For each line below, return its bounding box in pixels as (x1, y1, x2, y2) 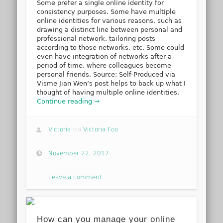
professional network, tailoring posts (37, 35, 156, 43)
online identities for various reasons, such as (37, 17, 182, 25)
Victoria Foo (83, 125, 118, 133)
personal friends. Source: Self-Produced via (37, 71, 176, 79)
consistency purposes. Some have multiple (37, 8, 176, 16)
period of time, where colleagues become (37, 62, 172, 70)
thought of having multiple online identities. (37, 89, 180, 97)
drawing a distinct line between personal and (37, 26, 183, 34)
